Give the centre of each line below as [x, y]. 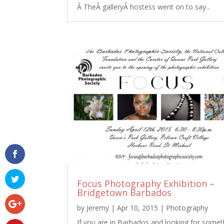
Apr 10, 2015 [138, 208]
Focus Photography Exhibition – [146, 184]
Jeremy [98, 208]
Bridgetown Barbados [124, 193]
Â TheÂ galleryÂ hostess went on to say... [144, 6]
